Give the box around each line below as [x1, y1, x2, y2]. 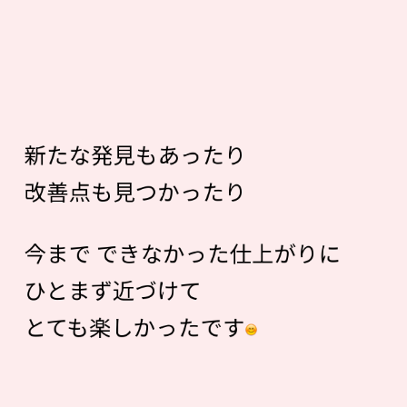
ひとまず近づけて [24, 273, 203, 306]
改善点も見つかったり [24, 174, 247, 207]
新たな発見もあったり [24, 137, 247, 170]
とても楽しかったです [24, 310, 245, 342]
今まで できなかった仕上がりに [24, 236, 342, 269]
